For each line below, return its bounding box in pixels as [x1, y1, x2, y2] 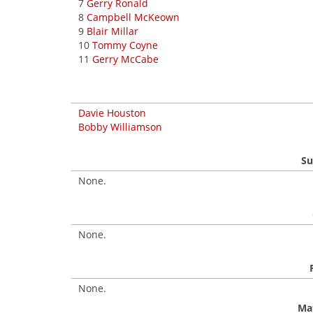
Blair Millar [87, 24, 138, 38]
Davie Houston [78, 106, 146, 119]
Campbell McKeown [87, 10, 180, 24]
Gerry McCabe [92, 52, 159, 66]
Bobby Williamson [78, 120, 162, 133]
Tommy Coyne [92, 38, 158, 52]
